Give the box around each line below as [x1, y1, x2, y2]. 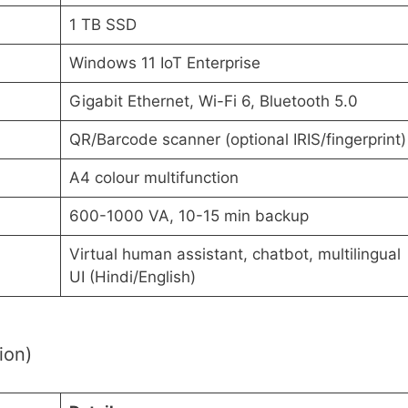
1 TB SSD [68, 15, 137, 34]
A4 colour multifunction [68, 168, 239, 187]
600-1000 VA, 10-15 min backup [68, 206, 309, 225]
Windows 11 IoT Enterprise [68, 53, 260, 72]
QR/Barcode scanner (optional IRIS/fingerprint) [68, 129, 406, 148]
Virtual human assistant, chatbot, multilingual [68, 244, 401, 263]
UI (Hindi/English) [68, 267, 196, 286]
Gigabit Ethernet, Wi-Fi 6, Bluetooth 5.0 [68, 91, 358, 110]
